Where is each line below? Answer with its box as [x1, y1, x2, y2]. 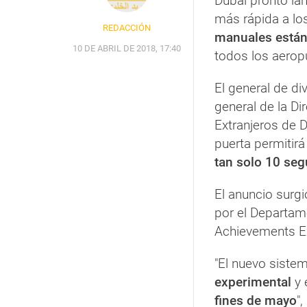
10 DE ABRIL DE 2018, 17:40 [72, 42, 181, 53]
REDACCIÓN [102, 22, 151, 33]
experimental [214, 273, 291, 290]
